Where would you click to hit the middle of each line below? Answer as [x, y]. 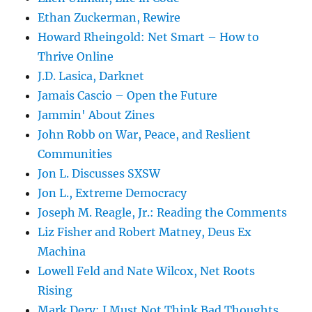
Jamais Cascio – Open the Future [128, 96]
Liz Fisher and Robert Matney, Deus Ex [145, 232]
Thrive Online [76, 57]
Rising [55, 291]
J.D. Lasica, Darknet [91, 76]
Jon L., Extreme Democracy [112, 193]
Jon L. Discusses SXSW [99, 174]
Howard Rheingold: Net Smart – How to [149, 37]
